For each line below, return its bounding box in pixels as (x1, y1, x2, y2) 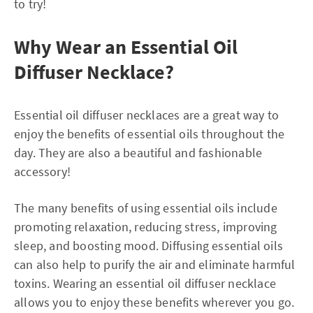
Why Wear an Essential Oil (14, 34, 238, 59)
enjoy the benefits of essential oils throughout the (14, 126, 285, 142)
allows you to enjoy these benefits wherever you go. (14, 294, 295, 310)
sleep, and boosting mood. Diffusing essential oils (14, 238, 284, 254)
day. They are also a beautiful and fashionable (14, 145, 263, 161)
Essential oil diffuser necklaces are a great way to (14, 107, 279, 123)
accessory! (14, 163, 71, 180)
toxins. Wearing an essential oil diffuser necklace (14, 275, 277, 291)
